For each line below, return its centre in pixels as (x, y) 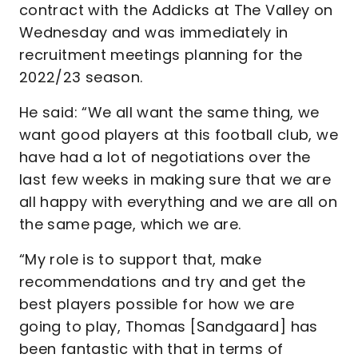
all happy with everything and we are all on (178, 202)
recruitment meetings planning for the (161, 55)
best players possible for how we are (157, 304)
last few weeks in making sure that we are (175, 179)
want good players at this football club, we (179, 135)
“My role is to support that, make (141, 259)
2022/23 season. (81, 77)
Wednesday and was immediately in (154, 32)
